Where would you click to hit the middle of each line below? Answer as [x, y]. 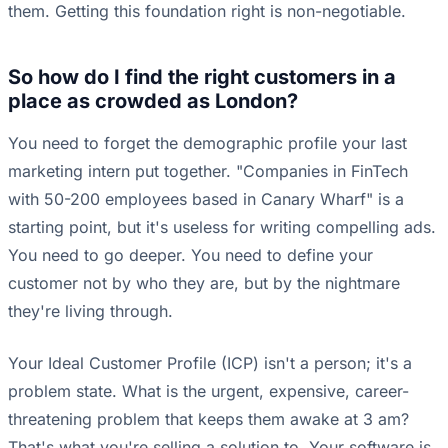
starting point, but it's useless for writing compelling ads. [222, 227]
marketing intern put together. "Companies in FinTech [208, 171]
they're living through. [90, 311]
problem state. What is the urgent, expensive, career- [208, 391]
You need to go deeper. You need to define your [190, 255]
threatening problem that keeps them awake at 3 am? [208, 419]
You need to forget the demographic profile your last [207, 143]
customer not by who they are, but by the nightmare [204, 283]
